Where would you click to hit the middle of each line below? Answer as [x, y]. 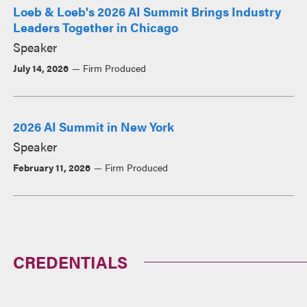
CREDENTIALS [71, 261]
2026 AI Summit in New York [94, 126]
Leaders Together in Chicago [96, 27]
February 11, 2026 [52, 167]
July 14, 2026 [41, 67]
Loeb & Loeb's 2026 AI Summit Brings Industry [147, 11]
